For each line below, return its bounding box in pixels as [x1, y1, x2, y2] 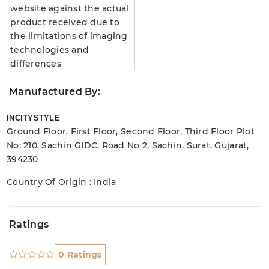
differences [10, 58, 61, 69]
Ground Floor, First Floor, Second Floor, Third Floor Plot [7, 125, 255, 137]
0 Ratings [58, 249, 102, 260]
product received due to [10, 16, 119, 28]
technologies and [10, 44, 89, 55]
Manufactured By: [9, 85, 101, 97]
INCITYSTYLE [7, 113, 60, 122]
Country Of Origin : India [7, 176, 116, 187]
